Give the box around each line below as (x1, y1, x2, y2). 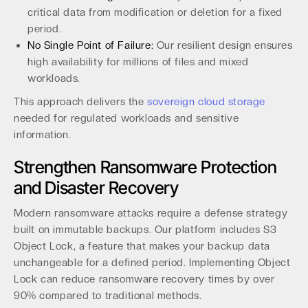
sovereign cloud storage (147, 96, 266, 108)
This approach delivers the (14, 96, 148, 108)
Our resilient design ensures (153, 39, 293, 52)
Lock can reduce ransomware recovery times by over (14, 273, 275, 285)
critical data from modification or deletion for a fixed (27, 6, 283, 19)
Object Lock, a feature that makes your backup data (14, 240, 271, 252)
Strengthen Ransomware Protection (14, 157, 277, 177)
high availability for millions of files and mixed (27, 56, 249, 68)
